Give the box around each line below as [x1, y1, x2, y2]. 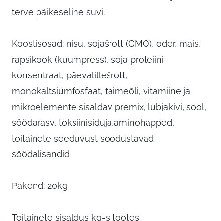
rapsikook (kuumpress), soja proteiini [12, 54, 164, 65]
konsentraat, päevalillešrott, [12, 70, 127, 81]
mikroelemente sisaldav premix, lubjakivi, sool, [12, 102, 206, 112]
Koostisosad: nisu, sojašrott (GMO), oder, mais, [12, 38, 201, 49]
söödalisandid [12, 149, 70, 160]
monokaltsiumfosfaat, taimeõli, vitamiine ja [12, 86, 190, 97]
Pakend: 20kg [12, 181, 68, 191]
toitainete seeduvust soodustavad [12, 133, 154, 144]
